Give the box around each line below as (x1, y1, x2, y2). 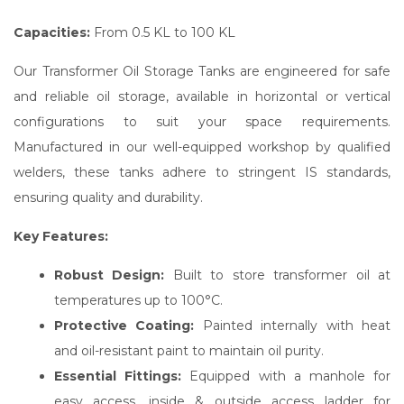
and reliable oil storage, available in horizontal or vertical (14, 88, 390, 105)
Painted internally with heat (194, 317, 391, 334)
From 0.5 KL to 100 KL (90, 24, 235, 41)
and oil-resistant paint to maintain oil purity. (54, 343, 324, 359)
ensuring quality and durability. (14, 189, 210, 206)
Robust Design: (54, 267, 165, 283)
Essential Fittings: (54, 368, 182, 384)
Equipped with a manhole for (181, 368, 391, 384)
